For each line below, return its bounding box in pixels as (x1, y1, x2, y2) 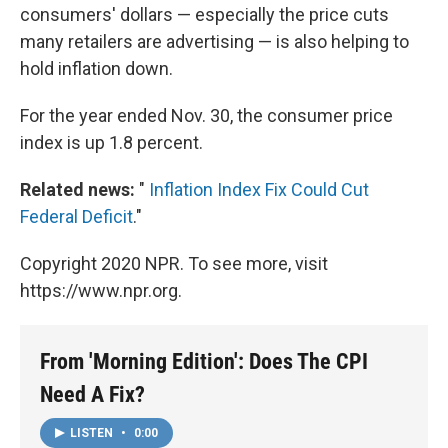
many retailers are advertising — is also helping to (20, 31, 409, 52)
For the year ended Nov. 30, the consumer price (20, 105, 393, 126)
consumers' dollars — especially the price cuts (20, 4, 389, 25)
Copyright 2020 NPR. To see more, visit (20, 253, 328, 274)
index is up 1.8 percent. (20, 132, 203, 153)
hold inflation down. (20, 58, 173, 79)
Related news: (20, 179, 135, 200)
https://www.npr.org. (20, 280, 182, 301)
